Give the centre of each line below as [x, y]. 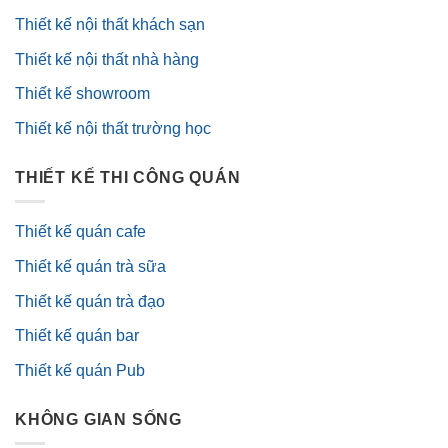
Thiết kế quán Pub [80, 370]
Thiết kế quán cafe [80, 232]
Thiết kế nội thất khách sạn [110, 25]
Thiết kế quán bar [77, 336]
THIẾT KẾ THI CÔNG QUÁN [128, 177]
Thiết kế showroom [82, 94]
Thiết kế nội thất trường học [113, 128]
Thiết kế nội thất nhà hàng [107, 59]
